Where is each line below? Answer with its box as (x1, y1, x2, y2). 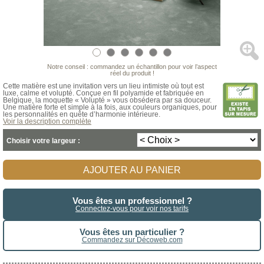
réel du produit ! (110, 70, 154, 77)
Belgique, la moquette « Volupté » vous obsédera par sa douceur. (3, 96, 212, 104)
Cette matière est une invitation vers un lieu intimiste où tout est (3, 82, 204, 90)
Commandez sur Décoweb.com (81, 236, 183, 244)
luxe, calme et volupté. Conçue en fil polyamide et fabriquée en (3, 89, 204, 97)
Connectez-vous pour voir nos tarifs (75, 204, 189, 213)
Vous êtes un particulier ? (80, 227, 184, 237)
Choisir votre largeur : (6, 137, 80, 145)
